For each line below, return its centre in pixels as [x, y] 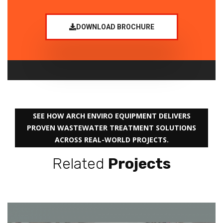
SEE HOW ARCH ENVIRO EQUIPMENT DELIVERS [111, 115]
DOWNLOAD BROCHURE [115, 27]
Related [80, 164]
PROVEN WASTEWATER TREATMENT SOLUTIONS [111, 127]
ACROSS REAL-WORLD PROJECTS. [111, 139]
